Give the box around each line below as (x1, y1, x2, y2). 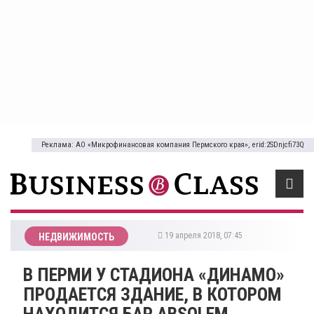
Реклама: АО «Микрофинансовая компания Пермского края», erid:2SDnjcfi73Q (41, 140, 304, 149)
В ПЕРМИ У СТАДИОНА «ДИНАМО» (23, 264, 285, 285)
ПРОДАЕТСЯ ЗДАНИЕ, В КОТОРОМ (23, 283, 282, 305)
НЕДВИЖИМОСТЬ (39, 231, 114, 243)
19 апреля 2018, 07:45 (163, 230, 247, 240)
